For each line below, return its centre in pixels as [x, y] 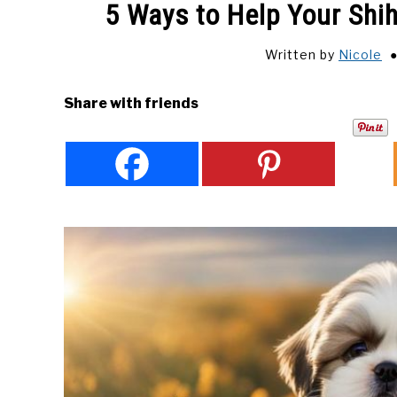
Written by [301, 54]
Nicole [360, 54]
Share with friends [131, 103]
